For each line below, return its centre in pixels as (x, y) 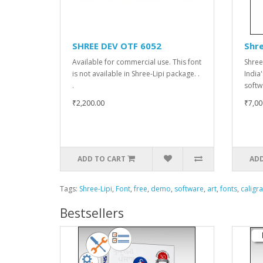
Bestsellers (92, 213)
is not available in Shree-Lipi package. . (136, 73)
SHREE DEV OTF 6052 (117, 45)
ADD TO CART (102, 159)
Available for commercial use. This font (137, 62)
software (189, 188)
